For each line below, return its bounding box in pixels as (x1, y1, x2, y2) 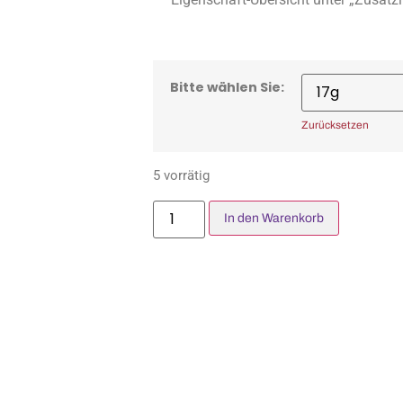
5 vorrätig (153, 167, 210, 184)
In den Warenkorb (224, 210, 325, 225)
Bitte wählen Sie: (170, 77, 284, 96)
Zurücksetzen (301, 119, 369, 131)
